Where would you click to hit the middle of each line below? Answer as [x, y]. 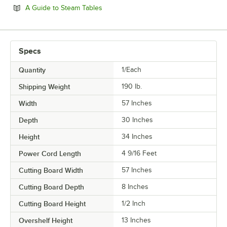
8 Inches [135, 186]
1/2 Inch [134, 203]
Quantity [32, 70]
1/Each [131, 69]
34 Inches [137, 136]
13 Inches [136, 220]
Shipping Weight [44, 86]
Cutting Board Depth [51, 187]
